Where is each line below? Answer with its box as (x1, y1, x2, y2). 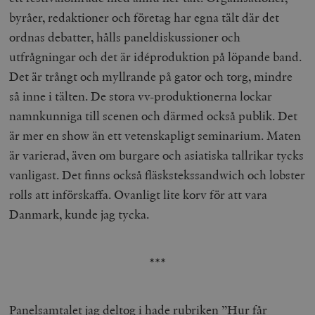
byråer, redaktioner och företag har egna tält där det (9, 8, 280, 25)
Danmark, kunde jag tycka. (9, 205, 150, 222)
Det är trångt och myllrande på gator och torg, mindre (9, 67, 293, 84)
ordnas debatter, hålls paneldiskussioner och (9, 28, 241, 45)
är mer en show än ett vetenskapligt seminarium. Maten (9, 127, 302, 143)
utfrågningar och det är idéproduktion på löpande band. (9, 48, 302, 65)
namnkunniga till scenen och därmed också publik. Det (9, 107, 298, 124)
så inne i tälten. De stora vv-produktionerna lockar (9, 87, 273, 104)
